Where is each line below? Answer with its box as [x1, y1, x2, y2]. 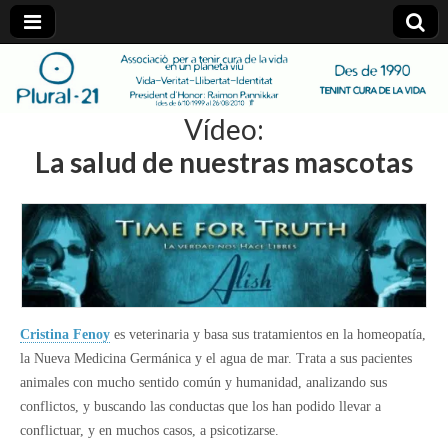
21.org [20, 117, 156, 174]
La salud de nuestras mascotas [35, 144, 413, 179]
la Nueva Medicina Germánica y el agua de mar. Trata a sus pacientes [20, 350, 412, 366]
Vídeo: [184, 111, 264, 146]
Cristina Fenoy [20, 326, 110, 342]
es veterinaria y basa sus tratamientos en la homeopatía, [110, 326, 426, 342]
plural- [20, 69, 155, 126]
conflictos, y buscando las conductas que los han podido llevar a [20, 398, 381, 414]
